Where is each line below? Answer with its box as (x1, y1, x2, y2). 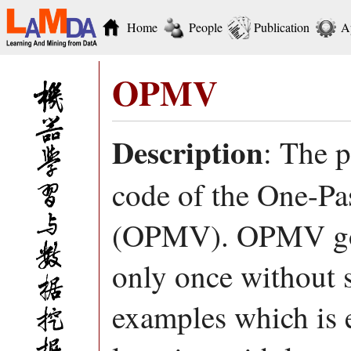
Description (112, 129, 263, 174)
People (189, 19, 223, 35)
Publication (254, 19, 309, 35)
